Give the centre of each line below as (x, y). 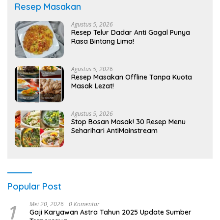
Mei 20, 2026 (47, 204)
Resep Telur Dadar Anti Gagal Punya (131, 32)
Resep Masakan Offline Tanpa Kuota (132, 77)
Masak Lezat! (93, 86)
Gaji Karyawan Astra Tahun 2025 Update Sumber (110, 212)
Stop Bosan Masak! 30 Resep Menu (128, 122)
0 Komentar (84, 204)
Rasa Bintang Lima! (103, 41)
